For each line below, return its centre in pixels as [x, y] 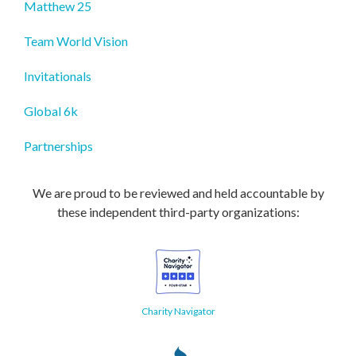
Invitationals [58, 75]
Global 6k [51, 110]
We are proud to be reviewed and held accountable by [178, 192]
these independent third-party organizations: [178, 211]
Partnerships [58, 145]
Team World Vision [76, 41]
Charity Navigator [178, 311]
